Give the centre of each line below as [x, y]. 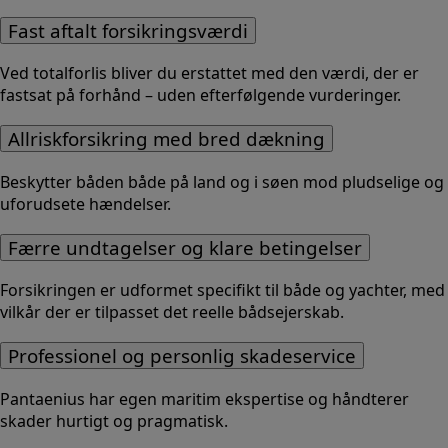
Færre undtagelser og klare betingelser [185, 247]
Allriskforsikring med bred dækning [166, 139]
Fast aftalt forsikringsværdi [128, 30]
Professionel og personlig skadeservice [182, 355]
